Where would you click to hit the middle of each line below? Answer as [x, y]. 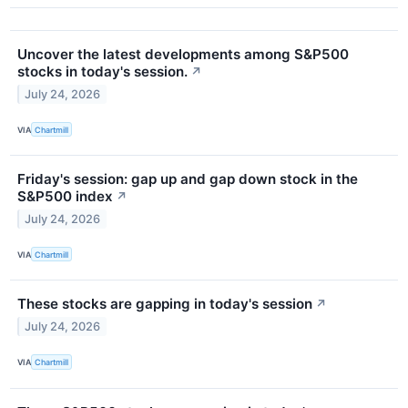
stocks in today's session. [102, 72]
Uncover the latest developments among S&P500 [183, 55]
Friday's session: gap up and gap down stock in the [188, 179]
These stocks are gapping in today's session [165, 304]
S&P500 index [65, 197]
